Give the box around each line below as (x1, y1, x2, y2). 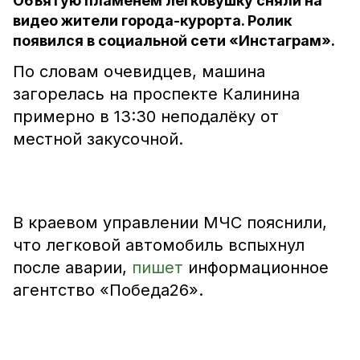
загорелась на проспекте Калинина (13, 84, 300, 104)
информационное (188, 258, 329, 277)
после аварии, (13, 258, 132, 277)
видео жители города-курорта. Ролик (13, 12, 292, 29)
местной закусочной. (13, 129, 183, 149)
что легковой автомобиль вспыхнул (13, 235, 305, 255)
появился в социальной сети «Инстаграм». (13, 32, 335, 49)
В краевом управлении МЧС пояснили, (13, 213, 327, 232)
